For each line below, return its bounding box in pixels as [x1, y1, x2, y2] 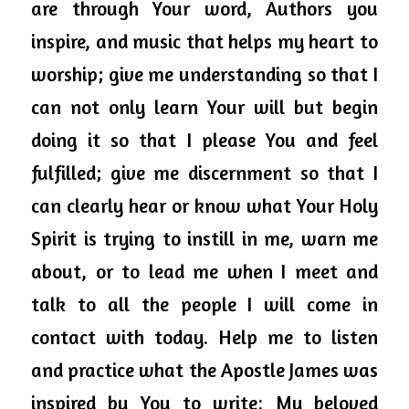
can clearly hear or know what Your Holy [31, 194, 378, 217]
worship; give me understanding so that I [31, 62, 378, 86]
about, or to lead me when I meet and [31, 259, 378, 283]
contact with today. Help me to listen [31, 325, 378, 349]
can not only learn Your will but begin [31, 95, 378, 119]
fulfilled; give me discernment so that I [31, 161, 378, 184]
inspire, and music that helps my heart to [31, 29, 378, 53]
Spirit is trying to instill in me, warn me [31, 226, 378, 250]
